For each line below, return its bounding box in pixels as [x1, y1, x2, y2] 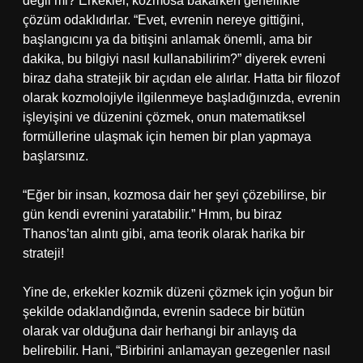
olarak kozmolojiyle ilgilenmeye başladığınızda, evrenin [23, 91, 340, 105]
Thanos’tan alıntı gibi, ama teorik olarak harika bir [23, 227, 305, 241]
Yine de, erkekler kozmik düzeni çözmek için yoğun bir [23, 285, 333, 299]
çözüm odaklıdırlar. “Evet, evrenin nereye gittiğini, [23, 13, 304, 27]
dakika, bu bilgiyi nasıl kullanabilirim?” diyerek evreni [23, 52, 326, 66]
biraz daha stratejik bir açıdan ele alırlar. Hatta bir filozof [23, 71, 340, 85]
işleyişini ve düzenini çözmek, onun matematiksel [23, 110, 305, 124]
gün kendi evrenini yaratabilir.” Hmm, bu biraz [23, 207, 282, 221]
